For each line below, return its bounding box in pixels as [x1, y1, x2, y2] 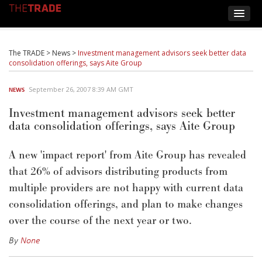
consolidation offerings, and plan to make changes [9, 197, 243, 212]
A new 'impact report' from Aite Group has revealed [9, 148, 246, 163]
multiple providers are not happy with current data [9, 181, 243, 195]
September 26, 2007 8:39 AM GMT [29, 85, 133, 94]
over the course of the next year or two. [9, 213, 192, 228]
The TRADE [9, 48, 44, 58]
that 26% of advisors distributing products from [9, 164, 227, 179]
